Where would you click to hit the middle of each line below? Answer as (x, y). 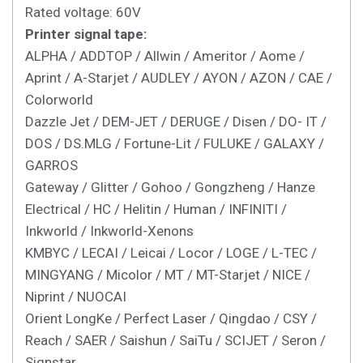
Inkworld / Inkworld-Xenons (109, 231)
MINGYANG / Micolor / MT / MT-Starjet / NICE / (168, 275)
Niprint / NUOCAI (76, 297)
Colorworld (59, 100)
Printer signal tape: (86, 34)
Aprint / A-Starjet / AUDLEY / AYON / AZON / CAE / (179, 78)
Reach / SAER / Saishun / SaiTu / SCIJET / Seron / (175, 341)
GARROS (51, 166)
